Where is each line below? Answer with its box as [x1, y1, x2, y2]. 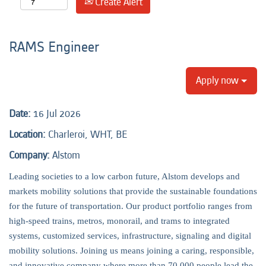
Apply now [196, 73, 241, 88]
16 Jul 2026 [33, 106, 81, 121]
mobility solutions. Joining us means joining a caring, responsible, [9, 246, 254, 255]
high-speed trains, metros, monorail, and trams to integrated [9, 216, 230, 226]
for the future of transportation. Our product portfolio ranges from [9, 201, 252, 211]
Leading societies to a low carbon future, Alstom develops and [9, 172, 240, 181]
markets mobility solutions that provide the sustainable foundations [9, 186, 257, 196]
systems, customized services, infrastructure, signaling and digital [9, 231, 251, 240]
